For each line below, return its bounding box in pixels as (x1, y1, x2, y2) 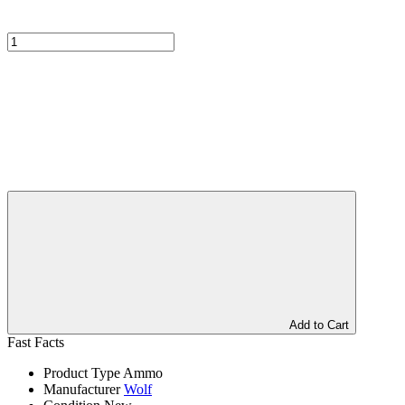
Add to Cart (289, 317, 349, 332)
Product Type (43, 364, 120, 381)
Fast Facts (7, 334, 64, 350)
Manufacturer (43, 381, 120, 397)
